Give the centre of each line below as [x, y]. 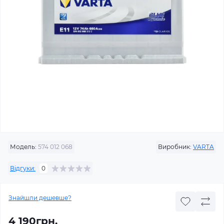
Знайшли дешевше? [40, 198]
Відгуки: [23, 168]
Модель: [23, 147]
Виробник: [175, 147]
